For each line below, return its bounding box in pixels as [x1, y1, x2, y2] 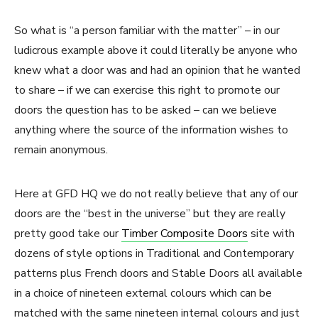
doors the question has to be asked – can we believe [14, 102, 277, 119]
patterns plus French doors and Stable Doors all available [14, 265, 302, 282]
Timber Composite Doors [121, 226, 248, 242]
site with [248, 226, 295, 242]
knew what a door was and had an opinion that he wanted [14, 62, 300, 79]
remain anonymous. [14, 142, 108, 158]
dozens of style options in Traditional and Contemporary [14, 246, 294, 262]
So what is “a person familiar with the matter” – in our [14, 23, 280, 39]
